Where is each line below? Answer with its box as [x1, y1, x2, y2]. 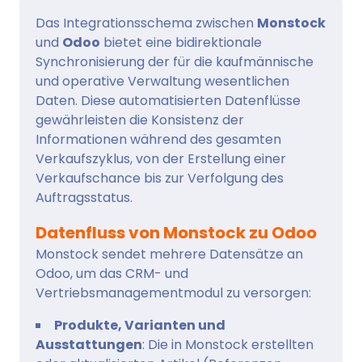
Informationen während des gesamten [36, 130, 281, 149]
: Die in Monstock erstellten [142, 335, 314, 355]
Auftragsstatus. [36, 188, 133, 208]
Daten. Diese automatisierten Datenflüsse [36, 91, 301, 111]
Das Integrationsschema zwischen [36, 14, 257, 33]
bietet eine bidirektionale [100, 33, 262, 53]
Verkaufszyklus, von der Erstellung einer [36, 149, 286, 169]
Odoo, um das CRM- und [36, 264, 188, 284]
